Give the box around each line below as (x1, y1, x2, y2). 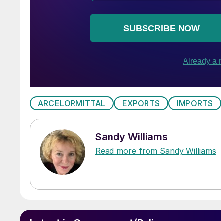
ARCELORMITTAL (38, 98, 106, 108)
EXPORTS (122, 98, 160, 108)
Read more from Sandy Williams (95, 146, 216, 156)
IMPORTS (177, 98, 213, 108)
